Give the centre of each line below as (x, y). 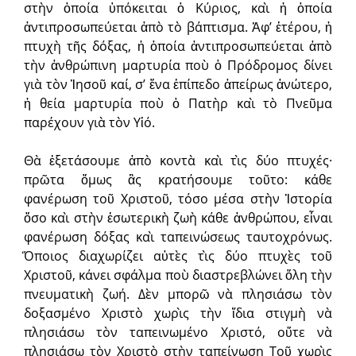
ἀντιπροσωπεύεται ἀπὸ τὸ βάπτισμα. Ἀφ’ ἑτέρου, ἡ (178, 27)
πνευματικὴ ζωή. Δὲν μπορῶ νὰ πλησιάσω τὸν (178, 294)
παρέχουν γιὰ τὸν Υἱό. (89, 123)
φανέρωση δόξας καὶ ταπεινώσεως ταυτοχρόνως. (178, 237)
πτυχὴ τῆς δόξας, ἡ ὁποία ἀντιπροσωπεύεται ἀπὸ (178, 46)
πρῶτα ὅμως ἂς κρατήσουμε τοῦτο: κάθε (178, 180)
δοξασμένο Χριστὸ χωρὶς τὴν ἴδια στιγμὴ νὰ (178, 313)
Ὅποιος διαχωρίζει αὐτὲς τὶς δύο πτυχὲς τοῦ (178, 256)
